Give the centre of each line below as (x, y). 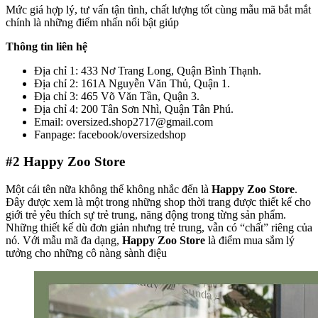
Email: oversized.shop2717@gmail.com (124, 121)
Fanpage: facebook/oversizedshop (110, 134)
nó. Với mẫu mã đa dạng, (64, 240)
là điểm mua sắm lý (250, 240)
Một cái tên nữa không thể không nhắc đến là (109, 189)
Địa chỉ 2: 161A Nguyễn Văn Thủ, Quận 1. (132, 83)
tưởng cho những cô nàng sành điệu (86, 253)
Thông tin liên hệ (46, 46)
